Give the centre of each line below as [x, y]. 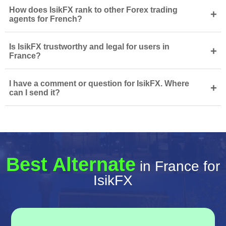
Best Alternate [71, 164]
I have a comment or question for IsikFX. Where [99, 83]
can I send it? [35, 93]
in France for [178, 166]
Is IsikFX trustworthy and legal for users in [89, 47]
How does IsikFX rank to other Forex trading [93, 10]
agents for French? [46, 19]
